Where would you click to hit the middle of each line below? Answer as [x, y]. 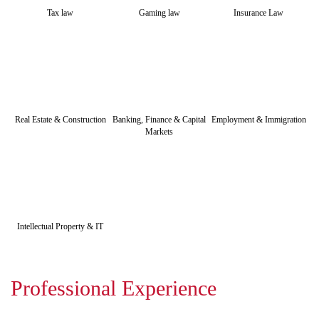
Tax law [61, 12]
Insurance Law [259, 12]
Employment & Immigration [258, 119]
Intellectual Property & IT [61, 226]
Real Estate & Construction [60, 119]
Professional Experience [114, 288]
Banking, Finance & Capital [159, 119]
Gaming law [159, 12]
